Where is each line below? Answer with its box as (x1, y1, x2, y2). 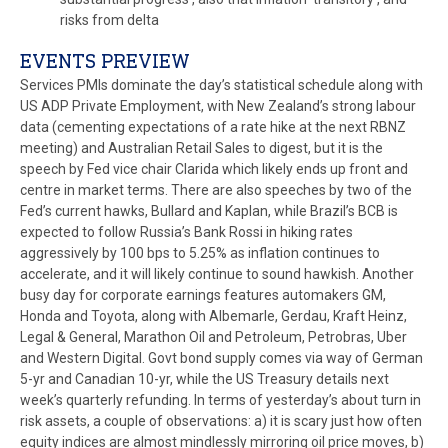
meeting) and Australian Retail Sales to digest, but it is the (20, 140, 383, 156)
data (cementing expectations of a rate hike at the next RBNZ (20, 119, 406, 135)
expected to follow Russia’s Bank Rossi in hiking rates (20, 224, 353, 240)
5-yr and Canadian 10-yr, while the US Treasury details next (20, 371, 389, 387)
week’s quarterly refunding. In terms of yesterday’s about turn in (20, 392, 421, 408)
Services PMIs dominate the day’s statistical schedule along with (20, 77, 423, 93)
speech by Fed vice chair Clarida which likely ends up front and (20, 161, 408, 177)
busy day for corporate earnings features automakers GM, (20, 287, 386, 303)
